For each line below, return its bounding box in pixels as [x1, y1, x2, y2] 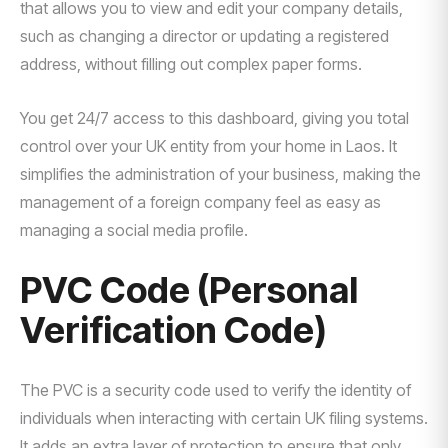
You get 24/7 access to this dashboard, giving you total [20, 108, 409, 128]
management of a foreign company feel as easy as [20, 192, 381, 212]
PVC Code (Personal [20, 268, 358, 312]
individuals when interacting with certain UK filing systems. [20, 408, 428, 428]
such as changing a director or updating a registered [20, 26, 389, 46]
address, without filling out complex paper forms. [20, 54, 362, 74]
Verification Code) [20, 308, 327, 352]
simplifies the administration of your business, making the [20, 164, 421, 184]
